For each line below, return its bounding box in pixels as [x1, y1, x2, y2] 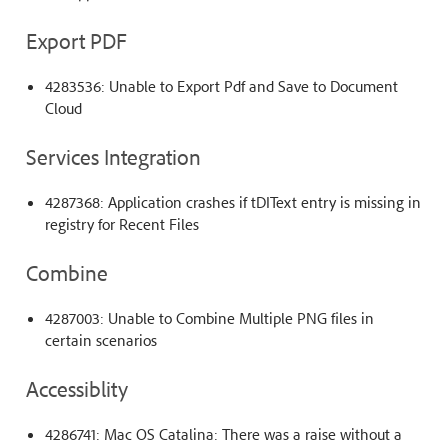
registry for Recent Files [44, 214, 199, 235]
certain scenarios [44, 330, 157, 351]
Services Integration [25, 143, 201, 171]
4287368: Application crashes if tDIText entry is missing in [44, 192, 421, 213]
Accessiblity [25, 375, 128, 403]
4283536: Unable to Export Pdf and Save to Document [44, 76, 398, 97]
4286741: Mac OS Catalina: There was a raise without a [44, 424, 402, 445]
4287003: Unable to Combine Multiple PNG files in [44, 308, 374, 329]
